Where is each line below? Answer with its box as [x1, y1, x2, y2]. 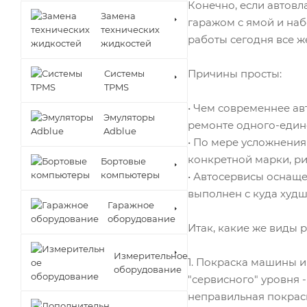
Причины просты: [188, 66, 282, 80]
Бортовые [101, 156, 146, 167]
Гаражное [108, 199, 154, 210]
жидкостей [101, 38, 151, 49]
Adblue [103, 125, 136, 136]
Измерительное [114, 249, 188, 261]
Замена [101, 10, 136, 21]
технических [101, 24, 160, 35]
